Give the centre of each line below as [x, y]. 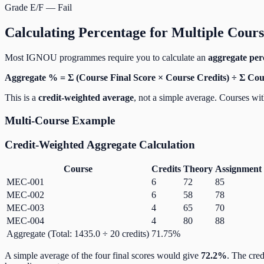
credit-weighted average [86, 98]
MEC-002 [25, 195]
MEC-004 [25, 221]
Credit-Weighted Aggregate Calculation [100, 144]
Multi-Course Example [60, 120]
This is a [22, 98]
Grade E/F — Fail [38, 8]
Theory [198, 169]
